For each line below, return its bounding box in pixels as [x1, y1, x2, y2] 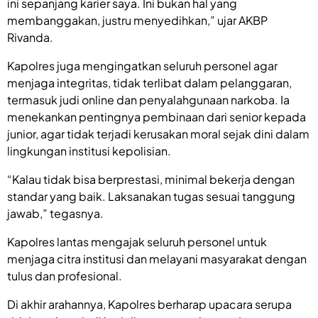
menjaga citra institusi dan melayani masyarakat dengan [7, 251, 307, 266]
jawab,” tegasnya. [7, 206, 104, 221]
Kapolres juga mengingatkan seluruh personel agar [7, 58, 278, 73]
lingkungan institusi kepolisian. [7, 143, 171, 158]
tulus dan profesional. [7, 268, 122, 283]
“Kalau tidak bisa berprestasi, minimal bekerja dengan [7, 172, 295, 187]
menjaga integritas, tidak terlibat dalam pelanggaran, [7, 75, 292, 90]
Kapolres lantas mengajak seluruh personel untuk [7, 234, 267, 249]
